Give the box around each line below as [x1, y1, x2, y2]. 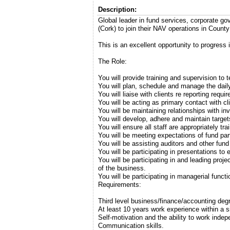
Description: [98, 6, 137, 14]
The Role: [98, 57, 127, 66]
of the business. [98, 164, 146, 172]
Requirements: [98, 181, 141, 189]
